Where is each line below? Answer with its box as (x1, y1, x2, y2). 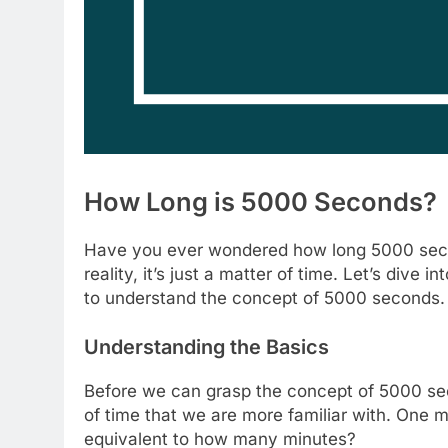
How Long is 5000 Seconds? (84, 185, 437, 217)
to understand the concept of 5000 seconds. (84, 287, 445, 308)
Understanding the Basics (84, 335, 329, 360)
